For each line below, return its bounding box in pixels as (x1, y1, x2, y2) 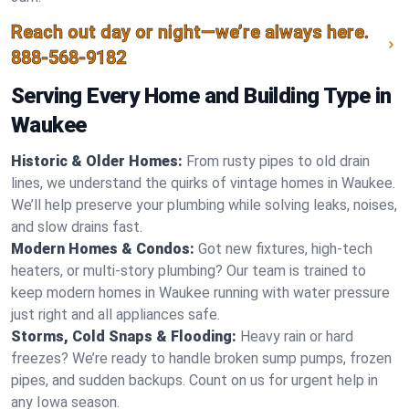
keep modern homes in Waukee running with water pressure (11, 284, 390, 301)
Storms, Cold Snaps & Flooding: (11, 328, 236, 345)
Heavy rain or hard (240, 328, 353, 345)
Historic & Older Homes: (11, 152, 183, 170)
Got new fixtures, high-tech (198, 240, 372, 257)
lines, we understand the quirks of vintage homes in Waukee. (11, 174, 395, 192)
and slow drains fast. (11, 218, 142, 236)
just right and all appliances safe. (11, 306, 220, 323)
